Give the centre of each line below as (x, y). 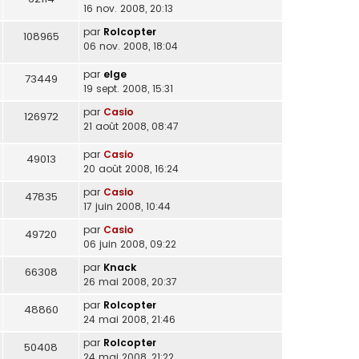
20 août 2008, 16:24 (131, 168)
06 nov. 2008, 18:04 (131, 46)
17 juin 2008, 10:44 (127, 206)
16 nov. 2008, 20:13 (128, 9)
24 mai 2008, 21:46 (129, 319)
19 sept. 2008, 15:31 (128, 89)
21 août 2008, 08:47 (131, 127)
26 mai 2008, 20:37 (130, 281)
